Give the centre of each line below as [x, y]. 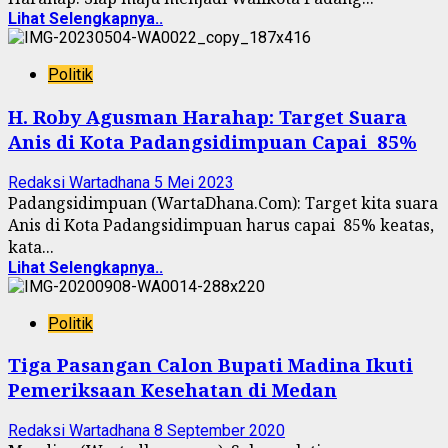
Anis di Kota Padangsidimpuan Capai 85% [212, 141]
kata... [31, 246]
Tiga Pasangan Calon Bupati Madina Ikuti [210, 365]
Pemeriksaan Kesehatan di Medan [172, 390]
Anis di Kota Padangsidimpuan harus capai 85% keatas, [221, 224]
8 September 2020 [219, 431]
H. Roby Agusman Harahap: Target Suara [207, 116]
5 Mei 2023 [194, 182]
